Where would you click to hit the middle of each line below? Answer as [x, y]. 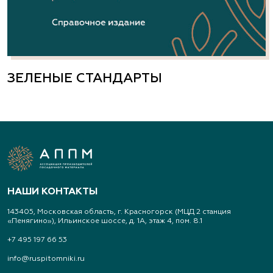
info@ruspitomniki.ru [46, 259]
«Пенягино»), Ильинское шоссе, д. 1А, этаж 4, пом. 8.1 [105, 222]
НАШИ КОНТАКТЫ [52, 192]
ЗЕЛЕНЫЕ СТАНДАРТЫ [85, 78]
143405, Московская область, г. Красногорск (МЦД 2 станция [119, 212]
